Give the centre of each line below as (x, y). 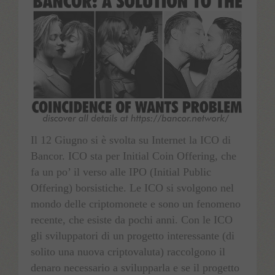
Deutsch (59, 99)
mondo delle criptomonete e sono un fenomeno (136, 204)
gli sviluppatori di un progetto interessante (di (133, 236)
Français (60, 30)
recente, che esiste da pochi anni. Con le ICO (132, 220)
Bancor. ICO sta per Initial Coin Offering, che (134, 156)
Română (60, 65)
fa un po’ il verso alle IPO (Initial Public (121, 172)
